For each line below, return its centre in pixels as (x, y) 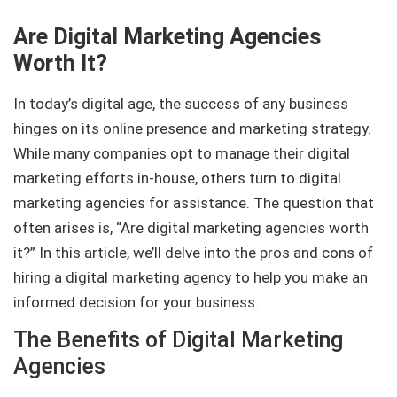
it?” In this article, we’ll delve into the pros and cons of (193, 253)
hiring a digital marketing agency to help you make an (191, 277)
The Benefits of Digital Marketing (178, 340)
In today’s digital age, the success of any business (181, 104)
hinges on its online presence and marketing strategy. (192, 128)
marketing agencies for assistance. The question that (194, 203)
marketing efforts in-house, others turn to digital (177, 178)
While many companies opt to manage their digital (182, 153)
